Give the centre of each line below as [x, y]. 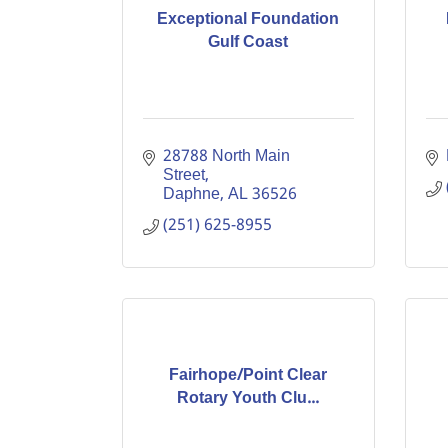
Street [184, 175]
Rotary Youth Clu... [248, 398]
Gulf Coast [248, 42]
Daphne [191, 194]
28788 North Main [226, 156]
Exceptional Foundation [248, 19]
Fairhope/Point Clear [248, 375]
